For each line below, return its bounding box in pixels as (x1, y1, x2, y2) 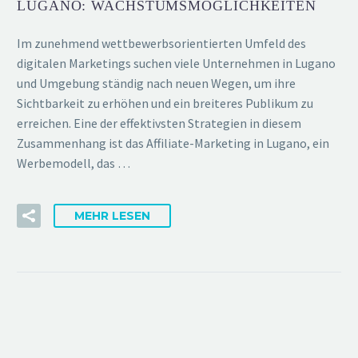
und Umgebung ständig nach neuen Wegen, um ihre (17, 75, 296, 92)
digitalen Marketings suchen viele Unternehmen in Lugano (17, 55, 336, 72)
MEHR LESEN (74, 208, 150, 223)
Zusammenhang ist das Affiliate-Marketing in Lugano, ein (17, 135, 329, 152)
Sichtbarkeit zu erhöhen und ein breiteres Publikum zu (17, 95, 313, 112)
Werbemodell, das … (17, 155, 130, 172)
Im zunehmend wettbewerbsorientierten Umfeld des (17, 35, 306, 52)
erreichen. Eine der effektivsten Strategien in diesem (17, 115, 301, 132)
